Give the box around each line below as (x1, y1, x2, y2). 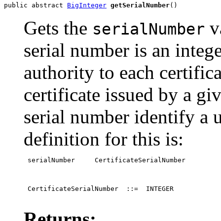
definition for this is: (24, 128, 184, 149)
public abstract (4, 1, 67, 9)
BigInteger (67, 1, 107, 9)
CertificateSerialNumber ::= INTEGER (24, 185, 174, 192)
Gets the (24, 17, 92, 38)
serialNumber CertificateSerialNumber (24, 156, 185, 164)
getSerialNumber (110, 1, 170, 9)
